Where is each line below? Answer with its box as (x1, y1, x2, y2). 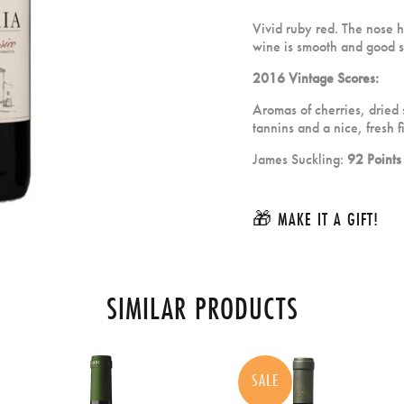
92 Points (347, 150, 401, 170)
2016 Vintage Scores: (252, 69, 379, 88)
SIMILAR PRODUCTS (106, 288, 298, 330)
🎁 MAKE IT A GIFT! (252, 207, 379, 232)
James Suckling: (252, 150, 347, 170)
